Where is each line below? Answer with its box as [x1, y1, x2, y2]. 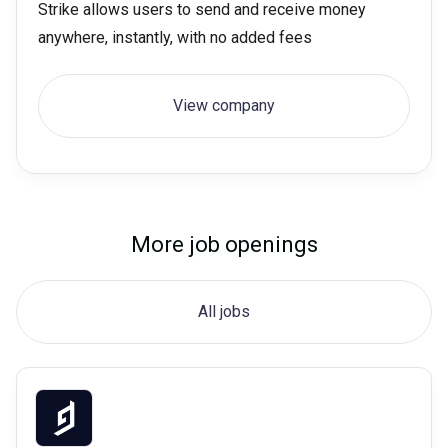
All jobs [198, 302, 250, 322]
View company [173, 96, 275, 116]
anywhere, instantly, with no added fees [37, 28, 312, 48]
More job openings [130, 232, 318, 258]
